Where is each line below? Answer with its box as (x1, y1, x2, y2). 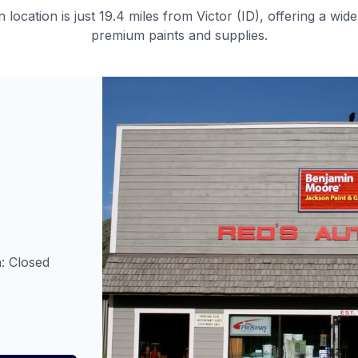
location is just (6, 8, 99, 24)
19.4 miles (99, 8, 159, 24)
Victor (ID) (197, 8, 260, 24)
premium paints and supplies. (90, 27, 268, 43)
